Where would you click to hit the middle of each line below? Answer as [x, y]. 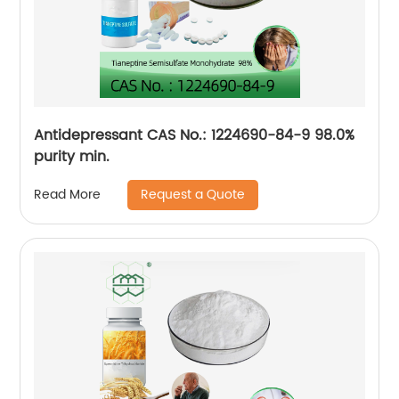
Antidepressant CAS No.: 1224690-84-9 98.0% [195, 135]
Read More [68, 195]
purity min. [72, 156]
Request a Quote [193, 194]
